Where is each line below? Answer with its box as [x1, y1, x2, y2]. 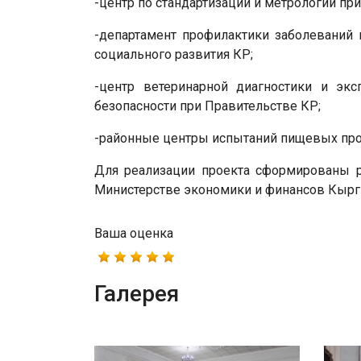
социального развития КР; [94, 46, 253, 62]
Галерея [94, 280, 179, 307]
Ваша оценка [94, 225, 173, 241]
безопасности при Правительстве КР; [94, 98, 321, 114]
